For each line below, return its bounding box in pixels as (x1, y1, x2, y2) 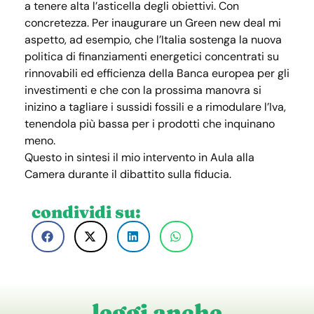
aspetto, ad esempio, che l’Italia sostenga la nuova (25, 32, 282, 47)
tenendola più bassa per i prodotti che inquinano (25, 116, 275, 131)
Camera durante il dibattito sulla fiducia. (25, 167, 231, 182)
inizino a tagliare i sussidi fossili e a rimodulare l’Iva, (25, 100, 286, 114)
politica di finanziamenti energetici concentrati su (25, 49, 279, 64)
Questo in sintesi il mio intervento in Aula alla (25, 150, 254, 165)
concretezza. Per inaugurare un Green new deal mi (25, 15, 281, 30)
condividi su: (32, 202, 141, 222)
